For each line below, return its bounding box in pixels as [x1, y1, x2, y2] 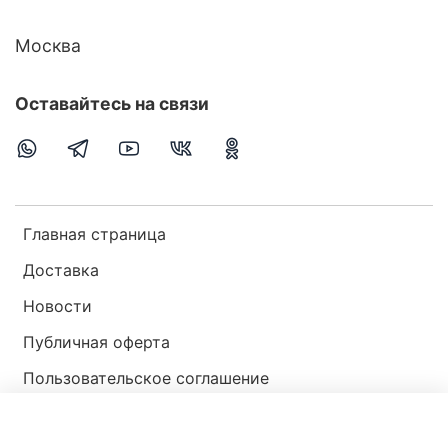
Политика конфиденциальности [23, 403, 276, 424]
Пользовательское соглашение [23, 367, 269, 388]
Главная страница [23, 223, 166, 244]
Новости [23, 295, 92, 316]
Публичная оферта [23, 331, 170, 352]
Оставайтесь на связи [15, 92, 209, 114]
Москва [15, 34, 81, 56]
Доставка [23, 259, 99, 280]
